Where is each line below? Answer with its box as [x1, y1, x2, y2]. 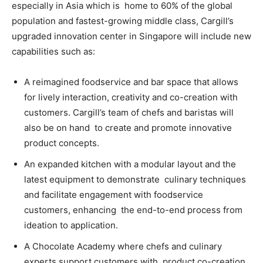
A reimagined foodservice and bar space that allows [24, 76, 238, 87]
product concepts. [24, 137, 102, 149]
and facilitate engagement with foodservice [24, 189, 203, 200]
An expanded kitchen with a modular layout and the [24, 159, 236, 170]
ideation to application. [24, 220, 123, 231]
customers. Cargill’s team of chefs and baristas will [24, 107, 234, 118]
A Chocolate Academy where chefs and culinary [24, 241, 222, 252]
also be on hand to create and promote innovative [24, 122, 232, 133]
